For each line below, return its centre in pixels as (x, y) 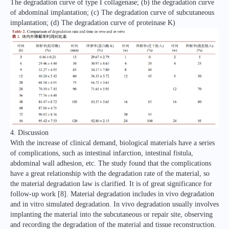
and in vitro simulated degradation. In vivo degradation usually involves (114, 204)
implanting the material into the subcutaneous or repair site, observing (111, 215)
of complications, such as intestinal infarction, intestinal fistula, (102, 153)
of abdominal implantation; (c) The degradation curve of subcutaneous (112, 12)
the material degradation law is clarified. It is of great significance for (111, 184)
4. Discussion (29, 133)
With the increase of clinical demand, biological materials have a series (112, 143)
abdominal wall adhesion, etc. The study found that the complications (111, 164)
